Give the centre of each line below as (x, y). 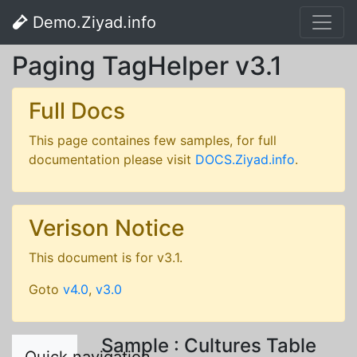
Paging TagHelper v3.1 (147, 66)
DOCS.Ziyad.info (245, 159)
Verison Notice (106, 228)
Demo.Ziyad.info (92, 22)
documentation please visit (112, 159)
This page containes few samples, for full (153, 140)
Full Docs (77, 111)
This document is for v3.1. (106, 257)
